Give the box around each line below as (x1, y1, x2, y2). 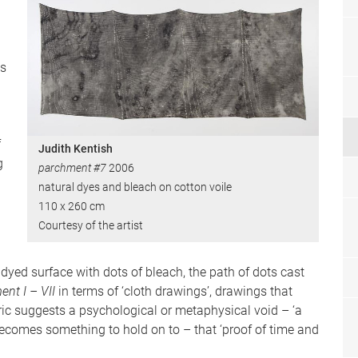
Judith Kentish (38, 142, 113, 156)
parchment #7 (38, 161, 109, 175)
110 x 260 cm (38, 200, 105, 213)
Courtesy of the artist (38, 219, 143, 233)
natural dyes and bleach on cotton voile (38, 181, 232, 194)
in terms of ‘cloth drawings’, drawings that (58, 284, 292, 299)
